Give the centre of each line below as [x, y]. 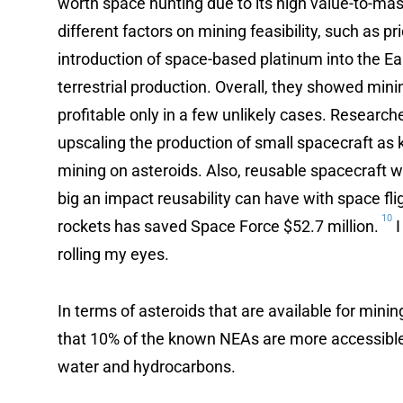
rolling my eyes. [113, 254]
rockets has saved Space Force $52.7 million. [218, 226]
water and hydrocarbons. [147, 366]
